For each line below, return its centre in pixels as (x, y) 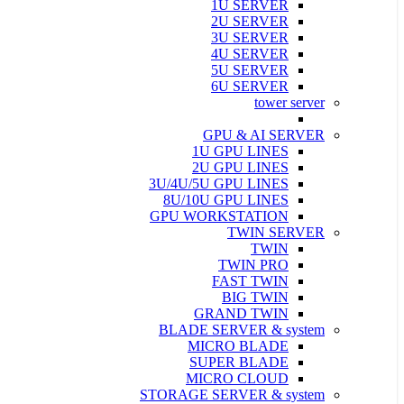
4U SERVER (250, 54)
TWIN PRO (253, 265)
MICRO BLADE (238, 346)
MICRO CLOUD (237, 378)
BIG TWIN (255, 297)
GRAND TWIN (241, 313)
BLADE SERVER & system (242, 330)
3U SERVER (250, 37)
